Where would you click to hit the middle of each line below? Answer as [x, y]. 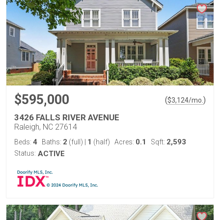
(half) [101, 142]
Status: [25, 153]
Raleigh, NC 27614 [46, 127]
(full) [76, 142]
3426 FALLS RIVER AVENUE [67, 117]
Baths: [52, 142]
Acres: [125, 142]
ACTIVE [51, 154]
